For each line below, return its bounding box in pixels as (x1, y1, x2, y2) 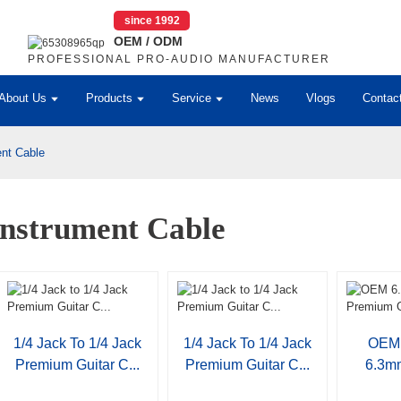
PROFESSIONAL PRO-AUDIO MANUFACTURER (28, 53, 331, 65)
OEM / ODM (114, 34, 183, 48)
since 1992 (124, 14, 180, 27)
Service (172, 91, 211, 105)
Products (85, 91, 132, 105)
